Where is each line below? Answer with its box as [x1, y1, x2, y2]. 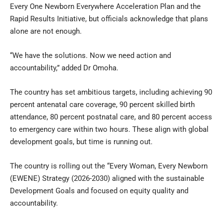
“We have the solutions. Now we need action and [10, 51, 171, 60]
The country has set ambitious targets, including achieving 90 [10, 87, 212, 97]
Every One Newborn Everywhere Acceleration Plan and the [10, 1, 201, 11]
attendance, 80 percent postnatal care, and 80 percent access [10, 112, 212, 121]
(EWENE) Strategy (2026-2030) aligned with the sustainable [10, 173, 204, 183]
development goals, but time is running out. [10, 137, 153, 146]
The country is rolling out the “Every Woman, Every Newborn [10, 161, 208, 170]
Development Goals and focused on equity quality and [10, 186, 188, 195]
